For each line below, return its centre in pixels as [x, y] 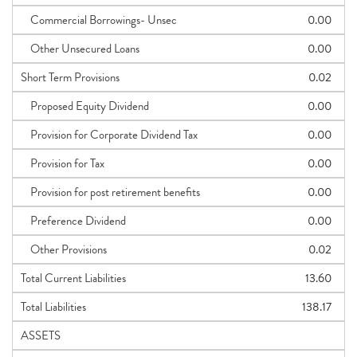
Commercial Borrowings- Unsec [99, 20]
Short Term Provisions [70, 77]
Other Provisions [64, 249]
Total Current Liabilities [73, 278]
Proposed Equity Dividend [85, 106]
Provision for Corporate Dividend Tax [109, 135]
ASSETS [41, 335]
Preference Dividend [73, 221]
